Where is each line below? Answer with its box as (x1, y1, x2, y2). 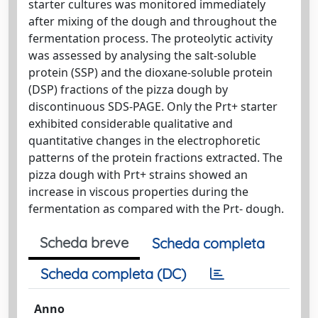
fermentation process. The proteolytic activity (28, 31, 273, 46)
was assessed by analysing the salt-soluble (28, 48, 256, 63)
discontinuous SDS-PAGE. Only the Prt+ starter (28, 99, 278, 114)
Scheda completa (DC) (40, 265, 186, 283)
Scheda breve (40, 234, 128, 251)
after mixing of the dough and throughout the (28, 13, 277, 29)
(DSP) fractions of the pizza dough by (28, 82, 228, 97)
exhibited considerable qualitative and (28, 116, 233, 131)
